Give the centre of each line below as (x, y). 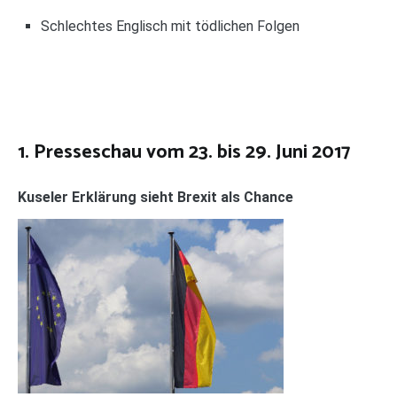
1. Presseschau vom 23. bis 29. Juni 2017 (184, 153)
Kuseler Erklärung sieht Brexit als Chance (156, 198)
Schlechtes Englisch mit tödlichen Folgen (170, 26)
